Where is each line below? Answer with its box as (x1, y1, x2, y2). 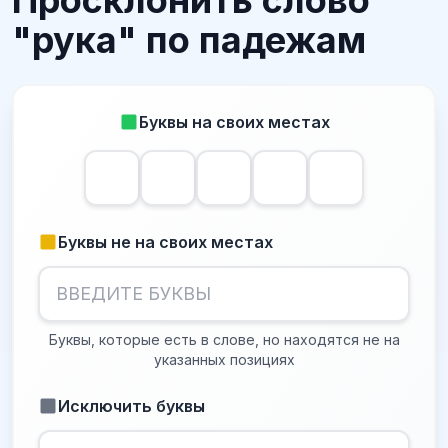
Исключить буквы (58, 396, 205, 416)
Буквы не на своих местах (58, 232, 273, 252)
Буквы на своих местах (138, 112, 330, 132)
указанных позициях (153, 351, 295, 368)
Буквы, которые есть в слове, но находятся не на (48, 331, 400, 348)
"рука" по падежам (12, 18, 366, 62)
